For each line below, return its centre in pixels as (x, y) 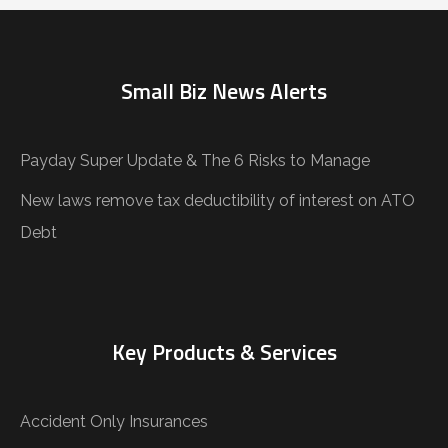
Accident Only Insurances (114, 421)
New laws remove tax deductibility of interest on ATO (217, 200)
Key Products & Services (224, 351)
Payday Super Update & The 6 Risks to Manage (195, 160)
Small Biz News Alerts (224, 90)
